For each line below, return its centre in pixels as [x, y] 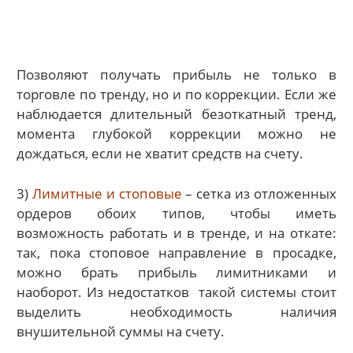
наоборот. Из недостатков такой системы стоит [176, 292]
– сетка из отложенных [259, 193]
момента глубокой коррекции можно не [176, 134]
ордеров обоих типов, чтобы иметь [176, 213]
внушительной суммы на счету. [121, 331]
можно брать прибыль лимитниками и [176, 272]
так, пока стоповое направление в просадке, [176, 252]
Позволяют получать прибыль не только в [176, 75]
